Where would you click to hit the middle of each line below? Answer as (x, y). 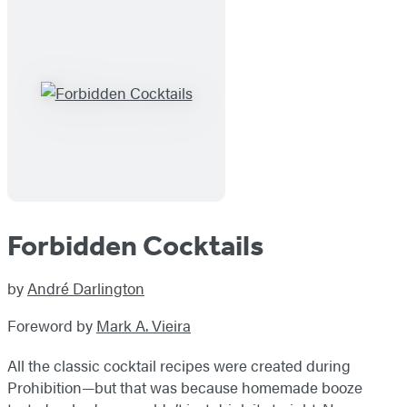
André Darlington (86, 288)
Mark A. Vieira (144, 326)
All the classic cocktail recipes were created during (179, 366)
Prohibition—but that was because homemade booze (185, 387)
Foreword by (52, 326)
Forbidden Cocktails (135, 246)
